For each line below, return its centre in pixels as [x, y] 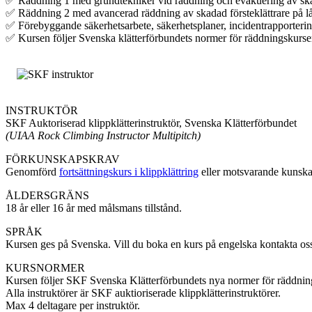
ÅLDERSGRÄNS [47, 196]
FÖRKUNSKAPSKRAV [63, 159]
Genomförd [32, 172]
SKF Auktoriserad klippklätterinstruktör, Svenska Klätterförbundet [151, 123]
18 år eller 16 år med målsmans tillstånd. [94, 208]
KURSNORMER [45, 268]
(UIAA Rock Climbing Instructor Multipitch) [103, 136]
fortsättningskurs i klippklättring [129, 172]
